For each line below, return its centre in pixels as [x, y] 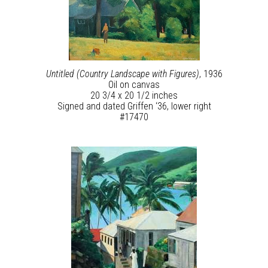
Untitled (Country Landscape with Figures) [122, 74]
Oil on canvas [134, 85]
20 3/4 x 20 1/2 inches [134, 95]
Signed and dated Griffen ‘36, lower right [134, 106]
